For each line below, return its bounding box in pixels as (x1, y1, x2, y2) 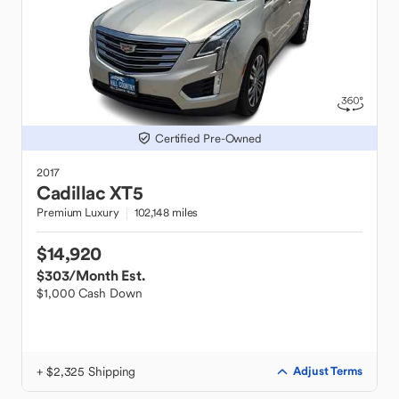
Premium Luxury (37, 205, 119, 220)
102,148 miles (134, 205, 199, 220)
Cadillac (37, 181, 105, 205)
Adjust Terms (293, 363, 362, 379)
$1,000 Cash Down (37, 285, 142, 301)
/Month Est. (69, 266, 145, 284)
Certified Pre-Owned (154, 130, 263, 146)
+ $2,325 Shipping (37, 363, 136, 379)
